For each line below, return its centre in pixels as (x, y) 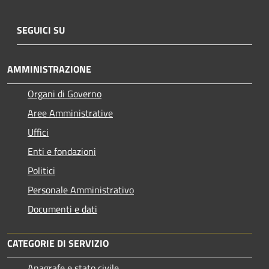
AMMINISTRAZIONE (49, 69)
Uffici (38, 132)
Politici (41, 171)
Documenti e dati (62, 209)
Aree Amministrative (70, 113)
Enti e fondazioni (62, 151)
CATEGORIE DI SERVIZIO (58, 243)
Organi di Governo (65, 94)
